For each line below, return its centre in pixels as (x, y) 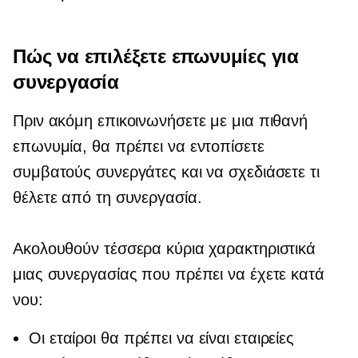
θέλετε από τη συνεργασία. (107, 198)
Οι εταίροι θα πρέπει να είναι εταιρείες (162, 338)
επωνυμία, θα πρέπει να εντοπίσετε (139, 147)
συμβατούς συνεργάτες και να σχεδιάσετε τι (166, 172)
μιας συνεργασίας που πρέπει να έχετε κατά (169, 274)
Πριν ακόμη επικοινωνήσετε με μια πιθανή (161, 121)
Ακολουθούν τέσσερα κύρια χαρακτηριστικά (165, 249)
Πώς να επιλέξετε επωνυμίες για (156, 57)
